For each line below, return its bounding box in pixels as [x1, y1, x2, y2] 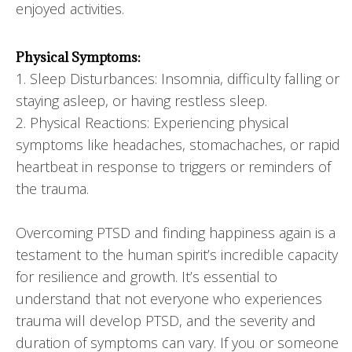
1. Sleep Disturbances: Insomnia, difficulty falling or [16, 68, 339, 88]
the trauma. [16, 178, 89, 198]
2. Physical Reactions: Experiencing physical [16, 112, 289, 132]
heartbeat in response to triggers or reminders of [16, 156, 331, 176]
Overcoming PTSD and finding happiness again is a [16, 222, 335, 242]
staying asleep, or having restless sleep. [16, 90, 267, 110]
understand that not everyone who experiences [16, 288, 322, 308]
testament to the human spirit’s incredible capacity [16, 244, 338, 264]
